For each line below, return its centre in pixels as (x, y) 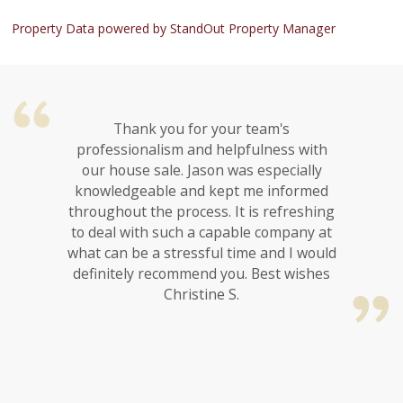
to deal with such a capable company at (189, 232)
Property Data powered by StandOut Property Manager (174, 28)
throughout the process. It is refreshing (189, 211)
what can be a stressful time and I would (190, 252)
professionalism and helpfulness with (190, 149)
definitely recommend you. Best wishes (189, 273)
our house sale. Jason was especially (190, 170)
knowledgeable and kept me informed (189, 190)
